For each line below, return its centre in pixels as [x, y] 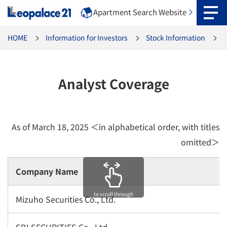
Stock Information [176, 37]
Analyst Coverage [113, 83]
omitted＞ [200, 142]
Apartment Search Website [140, 12]
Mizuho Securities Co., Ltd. [66, 199]
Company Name [47, 171]
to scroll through [113, 194]
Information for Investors [87, 37]
